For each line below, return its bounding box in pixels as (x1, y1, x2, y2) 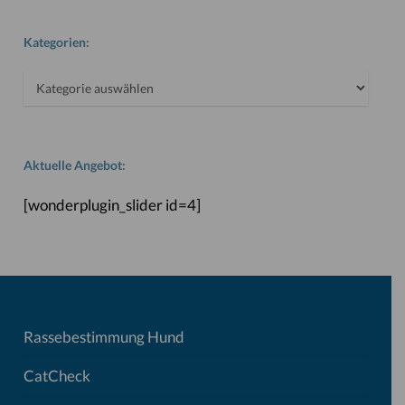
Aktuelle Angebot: (23, 157, 126, 173)
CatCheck (23, 366, 90, 385)
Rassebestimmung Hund (23, 327, 184, 346)
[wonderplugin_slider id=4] (23, 195, 201, 214)
